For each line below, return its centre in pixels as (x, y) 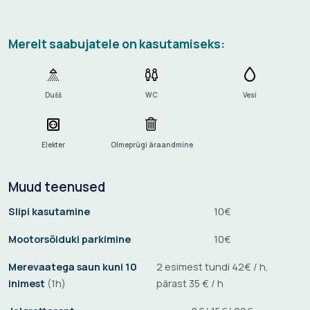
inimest (28, 283)
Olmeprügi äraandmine (152, 144)
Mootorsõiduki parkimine (70, 239)
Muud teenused (57, 186)
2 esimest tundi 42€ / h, (212, 266)
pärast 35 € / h (190, 283)
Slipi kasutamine (49, 211)
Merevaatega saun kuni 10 (73, 266)
